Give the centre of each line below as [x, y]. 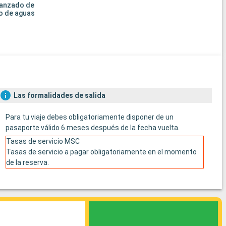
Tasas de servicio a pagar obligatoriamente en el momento [101, 152]
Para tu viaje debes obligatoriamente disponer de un [89, 117]
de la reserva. [27, 162]
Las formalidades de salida [59, 95]
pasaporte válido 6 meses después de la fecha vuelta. [92, 127]
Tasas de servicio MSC [43, 141]
